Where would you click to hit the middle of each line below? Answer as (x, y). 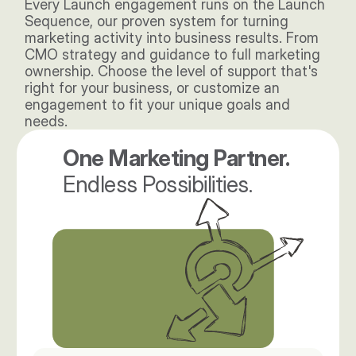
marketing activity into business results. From (172, 38)
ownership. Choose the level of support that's (172, 71)
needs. (48, 121)
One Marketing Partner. (178, 158)
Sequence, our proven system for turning (157, 21)
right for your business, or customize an (153, 88)
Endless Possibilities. (158, 184)
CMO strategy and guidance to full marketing (173, 54)
